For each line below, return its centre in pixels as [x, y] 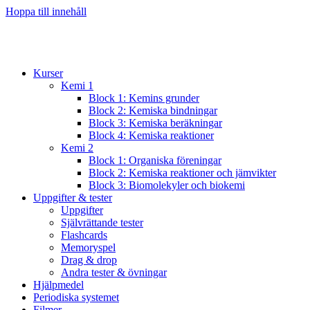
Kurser [48, 73]
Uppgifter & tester [73, 197]
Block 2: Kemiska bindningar [153, 110]
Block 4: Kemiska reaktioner [151, 135]
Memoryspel [88, 247]
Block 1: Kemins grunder [144, 98]
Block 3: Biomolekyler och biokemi [167, 185]
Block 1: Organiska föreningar [155, 160]
